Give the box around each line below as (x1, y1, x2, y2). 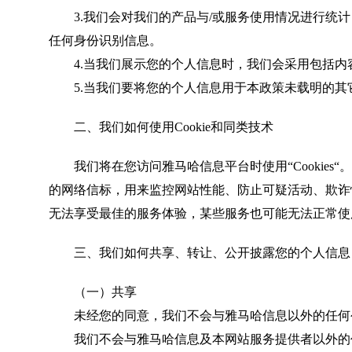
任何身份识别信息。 (49, 34, 162, 47)
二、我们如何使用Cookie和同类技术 (74, 120, 273, 134)
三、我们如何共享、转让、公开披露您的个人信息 (74, 246, 350, 259)
